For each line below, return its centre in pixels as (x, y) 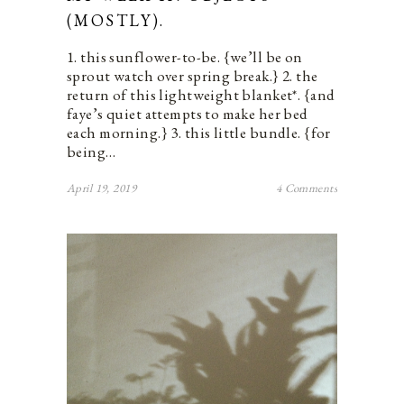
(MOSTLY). (116, 20)
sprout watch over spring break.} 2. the (193, 75)
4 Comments (306, 188)
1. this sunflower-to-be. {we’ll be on (185, 56)
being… (92, 151)
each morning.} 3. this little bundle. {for (199, 132)
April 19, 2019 (101, 188)
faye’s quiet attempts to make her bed (188, 113)
